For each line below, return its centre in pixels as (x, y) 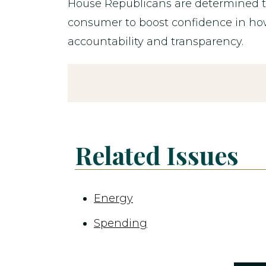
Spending (121, 223)
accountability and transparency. (156, 41)
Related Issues (157, 155)
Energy (113, 198)
